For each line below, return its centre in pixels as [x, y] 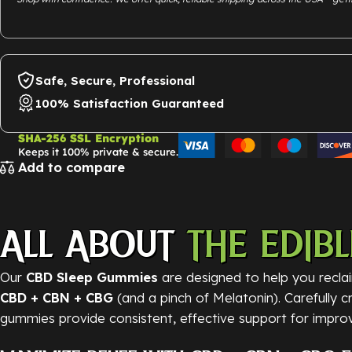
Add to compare [72, 167]
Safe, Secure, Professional [115, 80]
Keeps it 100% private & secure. [98, 152]
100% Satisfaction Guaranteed [130, 103]
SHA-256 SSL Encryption [88, 139]
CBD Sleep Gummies [92, 277]
